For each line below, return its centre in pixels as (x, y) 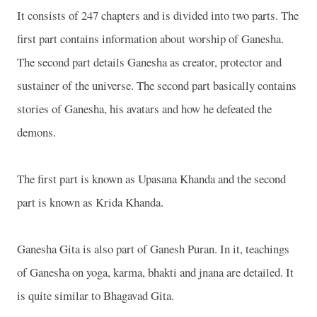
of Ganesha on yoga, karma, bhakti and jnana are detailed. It (155, 272)
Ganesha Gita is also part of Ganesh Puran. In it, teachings (153, 249)
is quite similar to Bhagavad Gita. (96, 296)
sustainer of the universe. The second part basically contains (157, 86)
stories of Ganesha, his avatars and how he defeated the (144, 109)
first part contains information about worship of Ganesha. (150, 39)
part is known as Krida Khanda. (90, 202)
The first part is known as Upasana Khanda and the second (151, 179)
